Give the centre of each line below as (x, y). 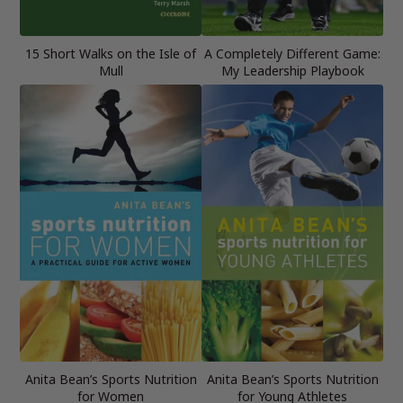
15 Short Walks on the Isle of (111, 53)
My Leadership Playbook (292, 70)
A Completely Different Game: (292, 53)
